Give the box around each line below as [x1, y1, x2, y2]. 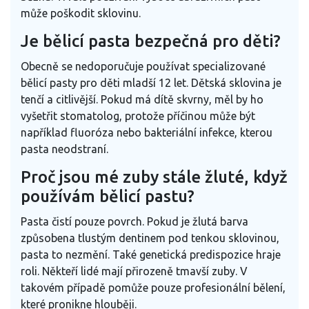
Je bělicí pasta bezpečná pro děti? [21, 31, 281, 50]
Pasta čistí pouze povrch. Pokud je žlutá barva [21, 215, 248, 228]
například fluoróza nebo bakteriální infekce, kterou [21, 126, 272, 139]
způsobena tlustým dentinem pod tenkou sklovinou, [21, 231, 279, 244]
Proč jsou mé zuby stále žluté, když [21, 167, 288, 186]
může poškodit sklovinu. [21, 6, 141, 19]
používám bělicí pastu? [21, 186, 195, 206]
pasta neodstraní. [21, 142, 108, 155]
